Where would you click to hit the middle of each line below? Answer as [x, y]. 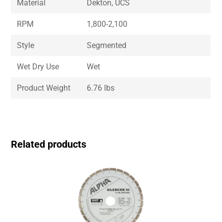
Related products [49, 144]
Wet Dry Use [38, 67]
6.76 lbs [101, 88]
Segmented [107, 46]
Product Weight [44, 88]
